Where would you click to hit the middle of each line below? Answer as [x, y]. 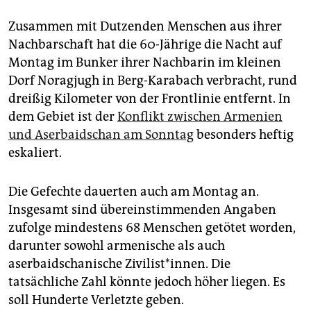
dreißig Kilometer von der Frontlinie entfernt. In [150, 99]
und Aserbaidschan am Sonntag [101, 135]
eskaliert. [35, 153]
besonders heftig [244, 135]
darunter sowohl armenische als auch [117, 246]
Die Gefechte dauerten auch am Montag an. [134, 192]
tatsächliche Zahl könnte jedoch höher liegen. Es [147, 282]
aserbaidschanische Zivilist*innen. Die [119, 264]
